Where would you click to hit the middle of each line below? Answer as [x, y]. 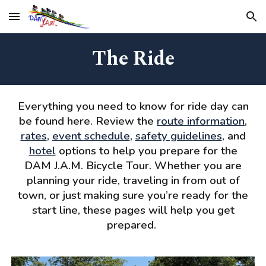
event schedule [91, 136]
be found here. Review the [88, 121]
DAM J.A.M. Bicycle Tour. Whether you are [133, 166]
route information [201, 121]
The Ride [133, 59]
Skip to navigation [219, 22]
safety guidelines [178, 136]
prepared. [133, 225]
